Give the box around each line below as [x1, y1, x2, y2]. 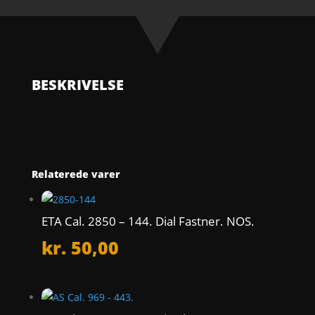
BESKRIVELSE [31, 75, 124, 94]
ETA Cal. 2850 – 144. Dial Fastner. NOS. [41, 213, 255, 229]
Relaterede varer [31, 167, 120, 181]
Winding [30, 9, 70, 22]
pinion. [30, 25, 64, 39]
